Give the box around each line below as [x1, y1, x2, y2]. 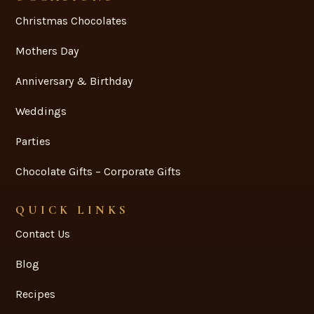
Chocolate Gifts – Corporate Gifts [15, 165, 182, 179]
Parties [15, 135, 51, 149]
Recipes [15, 287, 56, 301]
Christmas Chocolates [15, 14, 128, 28]
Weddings [15, 104, 67, 118]
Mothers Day [15, 44, 79, 58]
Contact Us [15, 227, 71, 241]
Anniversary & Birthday [15, 74, 133, 88]
